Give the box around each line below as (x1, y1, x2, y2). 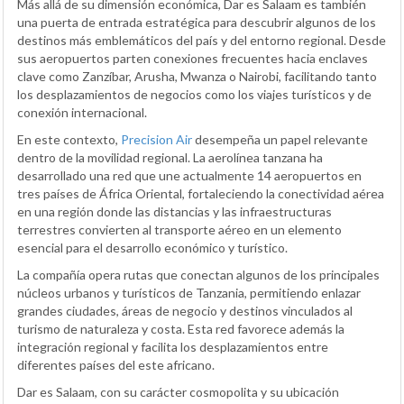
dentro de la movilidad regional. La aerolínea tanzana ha (17, 150, 323, 166)
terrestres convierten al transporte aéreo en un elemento (17, 222, 342, 238)
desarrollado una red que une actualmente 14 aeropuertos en (17, 168, 362, 184)
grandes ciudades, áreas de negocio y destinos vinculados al (17, 303, 353, 319)
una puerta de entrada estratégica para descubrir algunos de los (17, 14, 376, 31)
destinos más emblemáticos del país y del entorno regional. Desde (17, 32, 386, 49)
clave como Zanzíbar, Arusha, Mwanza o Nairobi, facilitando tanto (17, 69, 377, 85)
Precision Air (121, 132, 192, 148)
